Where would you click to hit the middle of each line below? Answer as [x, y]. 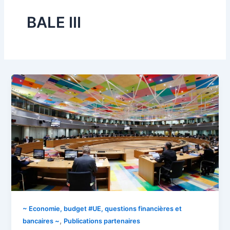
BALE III [54, 23]
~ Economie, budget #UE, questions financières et [102, 208]
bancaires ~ [41, 221]
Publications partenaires [102, 221]
